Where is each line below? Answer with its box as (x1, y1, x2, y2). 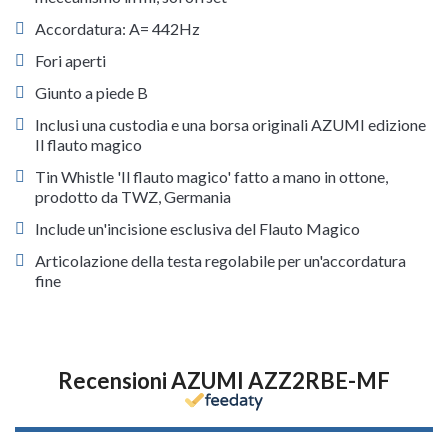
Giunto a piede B (35, 83, 148, 102)
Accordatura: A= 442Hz (35, 19, 200, 38)
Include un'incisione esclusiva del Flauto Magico (35, 219, 360, 238)
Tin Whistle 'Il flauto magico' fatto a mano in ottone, (35, 167, 388, 186)
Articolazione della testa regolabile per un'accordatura (35, 251, 406, 270)
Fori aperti (35, 51, 106, 70)
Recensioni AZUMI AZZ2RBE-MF (58, 367, 390, 394)
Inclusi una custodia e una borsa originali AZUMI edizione (35, 115, 426, 134)
